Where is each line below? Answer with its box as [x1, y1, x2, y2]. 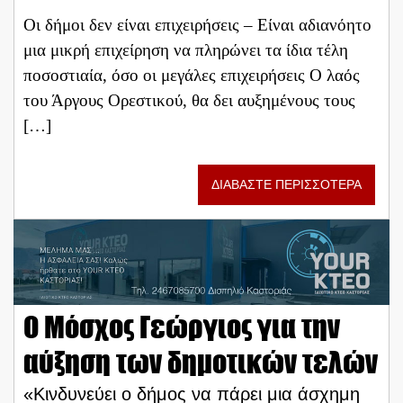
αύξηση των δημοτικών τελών [23, 345, 378, 381]
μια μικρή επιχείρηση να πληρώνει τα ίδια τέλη [23, 40, 348, 60]
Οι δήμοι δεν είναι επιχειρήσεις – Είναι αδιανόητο [23, 15, 372, 35]
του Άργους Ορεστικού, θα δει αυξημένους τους [23, 91, 355, 111]
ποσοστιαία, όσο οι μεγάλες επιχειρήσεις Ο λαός [23, 66, 360, 85]
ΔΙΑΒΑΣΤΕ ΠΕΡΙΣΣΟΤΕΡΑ [211, 178, 362, 193]
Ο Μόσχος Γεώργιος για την [23, 309, 340, 345]
